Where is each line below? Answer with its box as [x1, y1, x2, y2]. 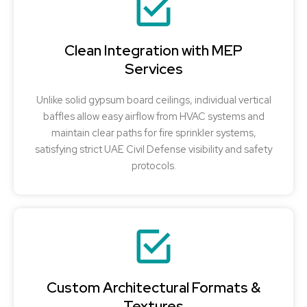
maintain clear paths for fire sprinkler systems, [51, 126, 256, 140]
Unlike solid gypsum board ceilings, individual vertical [36, 93, 271, 107]
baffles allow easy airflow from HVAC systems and [42, 110, 265, 123]
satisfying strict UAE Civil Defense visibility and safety [35, 143, 272, 156]
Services [124, 60, 183, 79]
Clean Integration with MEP [64, 41, 243, 60]
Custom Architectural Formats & [47, 278, 260, 297]
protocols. [131, 159, 176, 173]
